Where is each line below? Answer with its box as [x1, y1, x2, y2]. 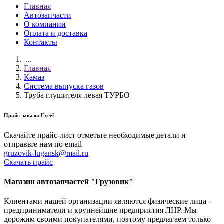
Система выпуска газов [24, 82, 104, 90]
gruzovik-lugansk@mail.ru [4, 148, 88, 157]
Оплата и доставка [24, 29, 87, 37]
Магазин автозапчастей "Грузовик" [4, 177, 133, 186]
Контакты [24, 38, 57, 46]
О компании [24, 20, 66, 28]
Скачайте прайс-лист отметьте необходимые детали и [4, 130, 186, 139]
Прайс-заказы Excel [4, 112, 54, 118]
